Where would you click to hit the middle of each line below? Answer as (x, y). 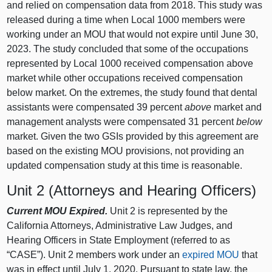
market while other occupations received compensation (125, 78)
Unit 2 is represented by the (168, 211)
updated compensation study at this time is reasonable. (125, 166)
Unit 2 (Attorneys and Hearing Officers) (132, 191)
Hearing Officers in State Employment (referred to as (119, 240)
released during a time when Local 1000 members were (126, 20)
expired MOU (211, 254)
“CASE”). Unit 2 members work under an (95, 254)
